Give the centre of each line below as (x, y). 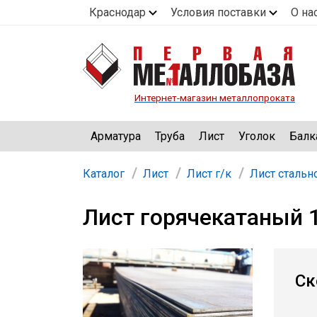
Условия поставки (218, 12)
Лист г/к (209, 174)
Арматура (116, 136)
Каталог (104, 174)
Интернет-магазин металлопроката (215, 98)
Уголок (257, 136)
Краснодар (117, 12)
